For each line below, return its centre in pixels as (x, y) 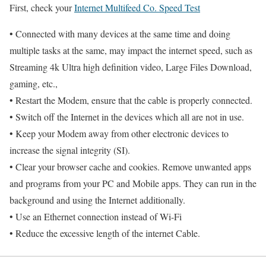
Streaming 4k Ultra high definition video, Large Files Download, (131, 67)
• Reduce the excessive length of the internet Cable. (105, 233)
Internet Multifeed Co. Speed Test (137, 8)
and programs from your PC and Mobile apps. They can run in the (133, 183)
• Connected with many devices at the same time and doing (120, 34)
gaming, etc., (34, 84)
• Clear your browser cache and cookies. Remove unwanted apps (130, 167)
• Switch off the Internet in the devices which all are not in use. (127, 117)
